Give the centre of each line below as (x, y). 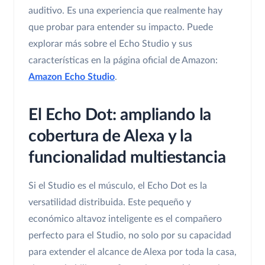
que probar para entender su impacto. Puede (121, 28)
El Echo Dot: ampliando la (120, 115)
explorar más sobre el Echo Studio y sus (110, 44)
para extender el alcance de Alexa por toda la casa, (132, 252)
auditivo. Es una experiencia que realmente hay (125, 11)
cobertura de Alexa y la (110, 136)
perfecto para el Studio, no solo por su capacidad (130, 236)
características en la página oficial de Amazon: (123, 61)
